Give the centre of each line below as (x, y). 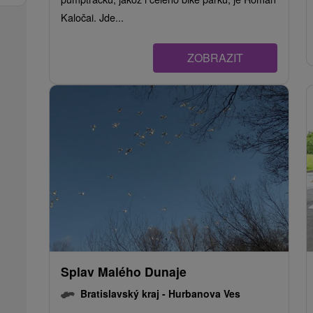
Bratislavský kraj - (124, 294)
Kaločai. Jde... (92, 17)
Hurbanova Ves (204, 294)
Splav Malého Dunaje (124, 272)
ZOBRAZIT (215, 58)
